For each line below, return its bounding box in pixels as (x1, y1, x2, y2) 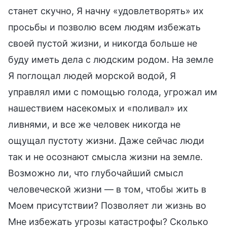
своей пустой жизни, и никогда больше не (8, 37, 197, 49)
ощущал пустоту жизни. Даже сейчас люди (8, 135, 204, 146)
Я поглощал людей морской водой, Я (8, 70, 176, 81)
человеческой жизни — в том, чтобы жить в (8, 183, 206, 195)
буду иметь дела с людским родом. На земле (8, 54, 213, 65)
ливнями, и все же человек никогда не (8, 119, 180, 130)
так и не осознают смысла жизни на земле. (8, 151, 203, 162)
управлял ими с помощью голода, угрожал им (8, 86, 217, 97)
